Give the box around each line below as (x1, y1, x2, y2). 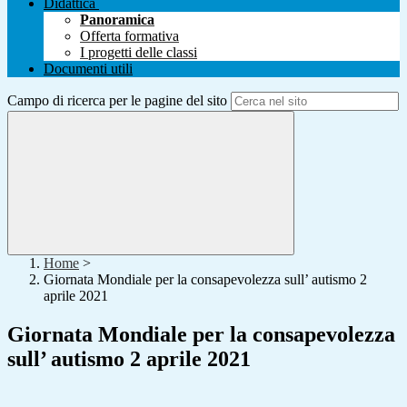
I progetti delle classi (80, 45, 197, 61)
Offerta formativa (80, 28, 179, 45)
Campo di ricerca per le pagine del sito (7, 93, 227, 109)
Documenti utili (44, 61, 133, 77)
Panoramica (80, 12, 154, 28)
